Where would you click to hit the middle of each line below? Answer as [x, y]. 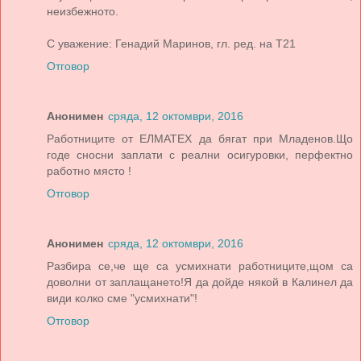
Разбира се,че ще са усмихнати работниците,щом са [200, 266]
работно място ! [89, 171]
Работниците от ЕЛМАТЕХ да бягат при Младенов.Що [200, 139]
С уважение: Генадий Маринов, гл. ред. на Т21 [171, 44]
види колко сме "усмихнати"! [122, 299]
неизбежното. [83, 12]
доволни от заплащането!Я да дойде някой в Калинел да [200, 282]
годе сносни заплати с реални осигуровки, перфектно [200, 155]
